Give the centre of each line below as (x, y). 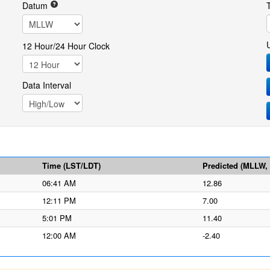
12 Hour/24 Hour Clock (66, 46)
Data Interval (46, 85)
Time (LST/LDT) (71, 165)
